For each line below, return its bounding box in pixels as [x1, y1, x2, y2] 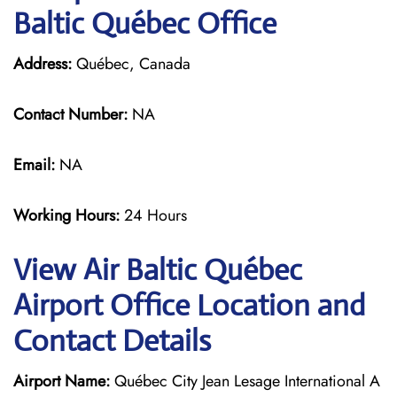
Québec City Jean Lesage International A [110, 370, 380, 393]
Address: [13, 52, 72, 75]
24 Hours [124, 204, 187, 227]
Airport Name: [13, 370, 110, 393]
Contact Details [13, 323, 211, 359]
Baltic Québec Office [13, 5, 276, 42]
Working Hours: [13, 204, 124, 227]
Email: [13, 153, 55, 176]
